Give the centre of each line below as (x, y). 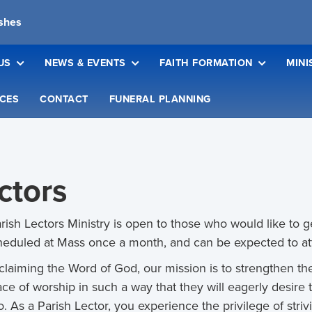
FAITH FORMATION (206, 63)
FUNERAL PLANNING (160, 99)
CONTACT (64, 99)
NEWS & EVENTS (85, 63)
